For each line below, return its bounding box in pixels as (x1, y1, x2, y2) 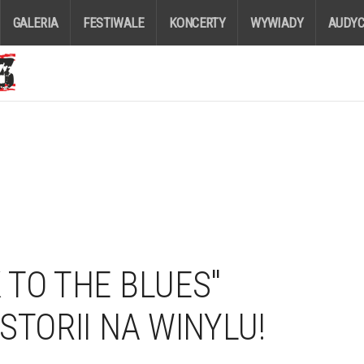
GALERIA (12, 15, 58, 31)
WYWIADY (250, 15, 304, 31)
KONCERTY (169, 15, 226, 31)
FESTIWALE (83, 15, 145, 31)
